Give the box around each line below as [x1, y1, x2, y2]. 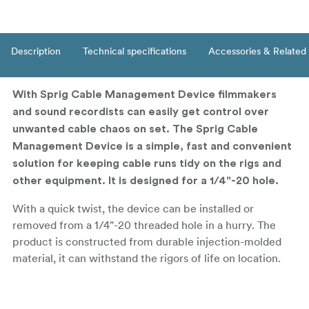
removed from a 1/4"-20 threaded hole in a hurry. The [12, 218, 276, 232]
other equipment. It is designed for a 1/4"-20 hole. [12, 175, 279, 187]
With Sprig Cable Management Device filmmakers [12, 89, 277, 101]
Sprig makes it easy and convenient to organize [37, 279, 272, 293]
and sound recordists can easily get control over [12, 106, 269, 118]
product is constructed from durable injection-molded [12, 235, 281, 249]
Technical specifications [83, 45, 186, 58]
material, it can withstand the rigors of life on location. [12, 251, 281, 266]
